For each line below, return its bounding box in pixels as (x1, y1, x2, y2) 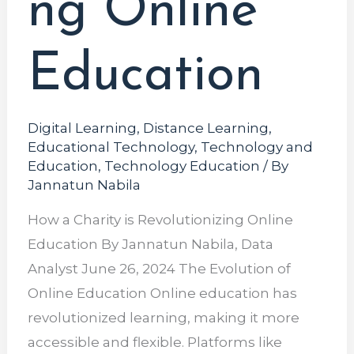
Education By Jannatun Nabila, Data (27, 236, 273, 253)
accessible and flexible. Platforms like (27, 334, 282, 351)
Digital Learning (27, 120, 137, 137)
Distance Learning (142, 120, 269, 137)
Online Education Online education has (27, 285, 297, 302)
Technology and (200, 139, 313, 156)
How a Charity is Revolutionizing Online (27, 212, 293, 228)
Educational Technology (27, 139, 194, 156)
